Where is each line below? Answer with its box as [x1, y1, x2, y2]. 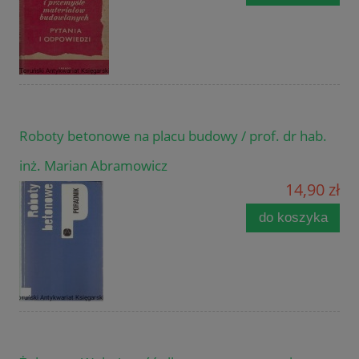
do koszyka [258, 210, 328, 226]
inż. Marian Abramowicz [19, 156, 167, 175]
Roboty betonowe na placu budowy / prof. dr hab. [19, 127, 327, 146]
